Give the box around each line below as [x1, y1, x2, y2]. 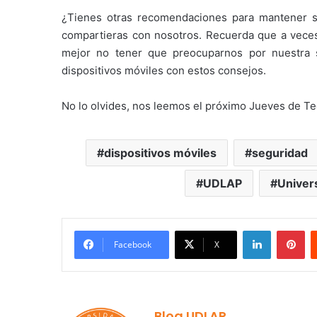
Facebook [114, 238, 151, 251]
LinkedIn [270, 224, 307, 236]
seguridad [252, 146, 308, 161]
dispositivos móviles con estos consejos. [62, 64, 266, 78]
